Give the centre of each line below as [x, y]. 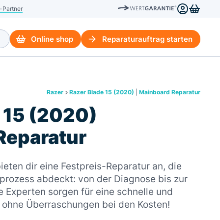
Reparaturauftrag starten [147, 39]
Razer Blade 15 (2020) [102, 92]
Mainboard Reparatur [170, 92]
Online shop [52, 39]
